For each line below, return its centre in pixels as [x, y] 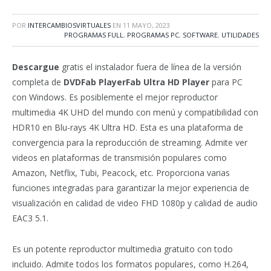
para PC [226, 82]
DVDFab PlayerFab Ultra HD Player [136, 82]
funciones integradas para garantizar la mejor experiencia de [131, 188]
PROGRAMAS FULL [94, 35]
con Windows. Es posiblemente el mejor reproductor [115, 97]
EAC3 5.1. [30, 218]
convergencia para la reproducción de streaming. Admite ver [130, 142]
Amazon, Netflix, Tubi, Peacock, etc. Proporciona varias [121, 173]
